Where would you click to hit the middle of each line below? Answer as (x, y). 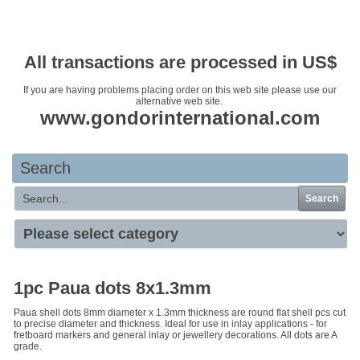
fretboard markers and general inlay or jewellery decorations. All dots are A (175, 335)
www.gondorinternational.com (180, 118)
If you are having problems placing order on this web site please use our (180, 90)
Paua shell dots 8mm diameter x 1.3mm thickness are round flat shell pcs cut (180, 313)
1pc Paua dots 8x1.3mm (112, 288)
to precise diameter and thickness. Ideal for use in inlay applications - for (170, 324)
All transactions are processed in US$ (180, 62)
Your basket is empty (180, 25)
